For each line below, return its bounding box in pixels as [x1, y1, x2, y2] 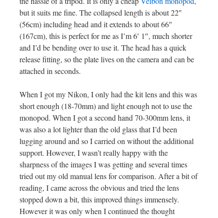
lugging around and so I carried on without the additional [19, 135, 194, 146]
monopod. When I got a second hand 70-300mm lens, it [19, 112, 190, 123]
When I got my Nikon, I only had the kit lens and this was [19, 89, 197, 99]
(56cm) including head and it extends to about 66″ [19, 18, 172, 29]
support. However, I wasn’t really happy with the [19, 147, 168, 158]
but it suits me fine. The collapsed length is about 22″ [19, 7, 182, 18]
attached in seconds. [19, 65, 81, 76]
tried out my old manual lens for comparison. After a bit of [19, 170, 198, 181]
